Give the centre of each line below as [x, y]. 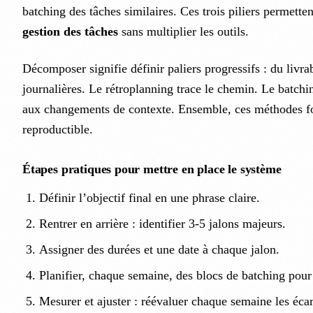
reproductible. [58, 130]
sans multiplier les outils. [183, 32]
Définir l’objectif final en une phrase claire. [150, 198]
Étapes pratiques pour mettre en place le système [152, 169]
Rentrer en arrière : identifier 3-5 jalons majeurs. [162, 224]
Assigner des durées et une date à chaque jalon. [159, 250]
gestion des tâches [70, 32]
